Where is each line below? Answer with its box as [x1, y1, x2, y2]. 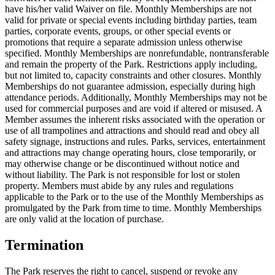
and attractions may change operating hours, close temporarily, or [5, 147, 256, 158]
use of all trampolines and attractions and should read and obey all [5, 125, 259, 136]
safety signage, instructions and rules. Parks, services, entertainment [5, 136, 265, 147]
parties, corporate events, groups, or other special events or [5, 25, 231, 36]
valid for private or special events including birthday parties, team [5, 14, 257, 25]
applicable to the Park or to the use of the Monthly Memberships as [5, 191, 263, 202]
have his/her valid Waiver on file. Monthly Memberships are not [5, 3, 252, 14]
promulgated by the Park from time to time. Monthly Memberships [5, 202, 261, 213]
